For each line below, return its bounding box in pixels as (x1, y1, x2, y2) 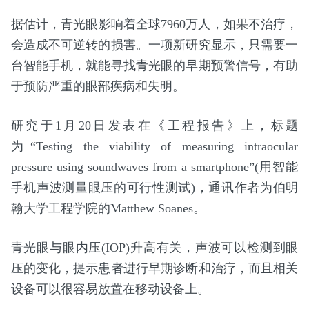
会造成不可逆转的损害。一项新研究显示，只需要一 (10, 38, 299, 52)
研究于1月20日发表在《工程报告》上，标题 (10, 119, 299, 133)
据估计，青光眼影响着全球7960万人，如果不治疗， (10, 17, 299, 32)
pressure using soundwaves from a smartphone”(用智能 (10, 160, 299, 175)
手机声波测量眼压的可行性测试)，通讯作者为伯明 (10, 181, 299, 195)
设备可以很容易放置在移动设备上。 (10, 282, 210, 297)
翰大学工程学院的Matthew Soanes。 (10, 201, 206, 216)
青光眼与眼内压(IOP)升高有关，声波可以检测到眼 (10, 241, 299, 255)
